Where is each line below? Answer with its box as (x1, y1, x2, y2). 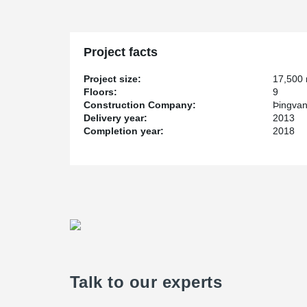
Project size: (84, 73, 141, 84)
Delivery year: (84, 112, 147, 123)
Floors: (84, 86, 117, 97)
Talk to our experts (70, 273, 223, 291)
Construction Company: (84, 99, 196, 110)
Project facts (84, 45, 158, 59)
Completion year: (84, 125, 164, 136)
